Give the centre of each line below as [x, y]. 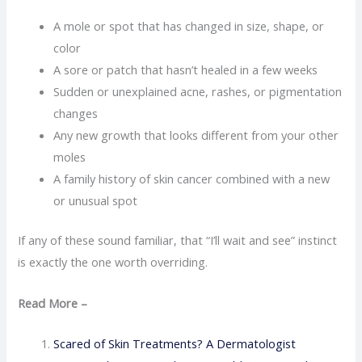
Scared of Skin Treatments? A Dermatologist [175, 343]
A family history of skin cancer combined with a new [192, 179]
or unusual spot [96, 201]
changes [76, 114]
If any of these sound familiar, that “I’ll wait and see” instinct [178, 240]
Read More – [55, 303]
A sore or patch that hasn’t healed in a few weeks [186, 70]
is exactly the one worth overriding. [113, 262]
